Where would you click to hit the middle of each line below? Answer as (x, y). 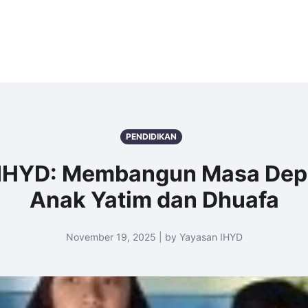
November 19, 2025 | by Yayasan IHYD (154, 237)
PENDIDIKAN (151, 136)
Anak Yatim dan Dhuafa (154, 200)
